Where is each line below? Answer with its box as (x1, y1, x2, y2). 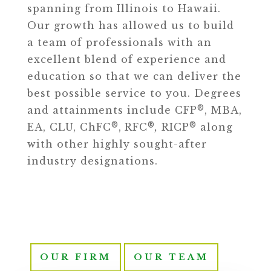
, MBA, (204, 104, 242, 116)
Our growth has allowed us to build (27, 19, 234, 31)
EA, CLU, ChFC (27, 121, 111, 133)
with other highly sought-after (27, 138, 207, 150)
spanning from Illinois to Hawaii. (27, 2, 221, 15)
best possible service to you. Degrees (27, 87, 241, 99)
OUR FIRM (39, 252, 111, 263)
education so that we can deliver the (27, 70, 241, 82)
